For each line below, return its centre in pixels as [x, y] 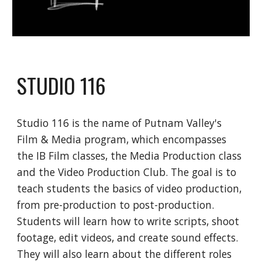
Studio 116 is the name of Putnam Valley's [120, 123]
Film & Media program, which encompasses [122, 139]
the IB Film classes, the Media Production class [130, 155]
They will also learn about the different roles [125, 254]
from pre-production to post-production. [116, 204]
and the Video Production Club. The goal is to [127, 172]
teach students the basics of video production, [130, 188]
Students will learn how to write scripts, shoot [128, 221]
